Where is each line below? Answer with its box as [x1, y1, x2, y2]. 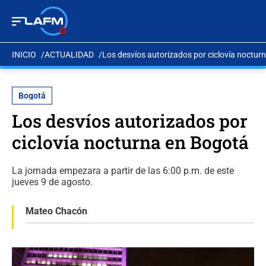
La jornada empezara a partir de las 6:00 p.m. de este [12, 165, 234, 176]
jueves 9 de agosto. [12, 176, 93, 188]
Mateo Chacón [26, 205, 87, 217]
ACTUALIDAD [45, 49, 94, 59]
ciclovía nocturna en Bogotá [12, 131, 249, 154]
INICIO [12, 49, 36, 59]
